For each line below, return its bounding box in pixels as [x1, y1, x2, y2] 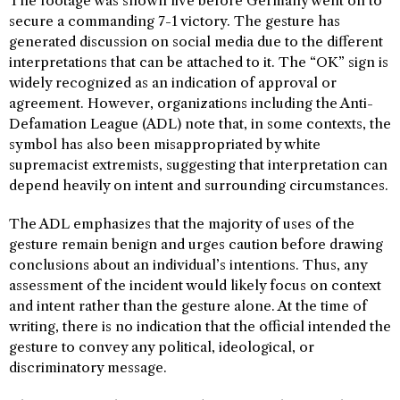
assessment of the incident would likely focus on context [9, 277, 381, 294]
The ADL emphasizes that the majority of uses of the [9, 215, 354, 232]
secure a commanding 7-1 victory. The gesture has [9, 12, 340, 29]
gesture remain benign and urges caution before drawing [9, 236, 383, 253]
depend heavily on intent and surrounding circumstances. [9, 177, 388, 194]
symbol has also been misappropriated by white [9, 136, 321, 153]
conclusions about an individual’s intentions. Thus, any [9, 256, 367, 273]
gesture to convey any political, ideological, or [9, 338, 314, 355]
